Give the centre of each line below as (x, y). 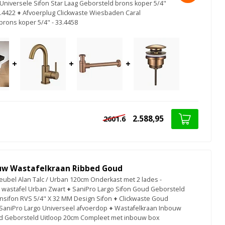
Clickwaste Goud (144, 198)
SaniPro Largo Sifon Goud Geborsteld (129, 189)
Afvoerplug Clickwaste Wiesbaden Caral (82, 13)
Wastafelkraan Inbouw (148, 208)
